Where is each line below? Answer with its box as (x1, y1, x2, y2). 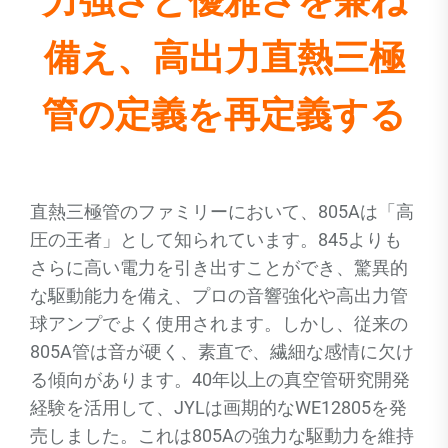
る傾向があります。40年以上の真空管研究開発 (30, 369, 410, 390)
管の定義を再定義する (42, 94, 406, 136)
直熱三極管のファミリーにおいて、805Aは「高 (30, 201, 414, 222)
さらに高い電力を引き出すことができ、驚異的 (30, 257, 408, 278)
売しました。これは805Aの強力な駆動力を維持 (30, 425, 414, 446)
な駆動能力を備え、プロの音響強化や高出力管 (30, 285, 408, 306)
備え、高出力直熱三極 (43, 37, 405, 79)
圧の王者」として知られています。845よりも (30, 229, 402, 250)
